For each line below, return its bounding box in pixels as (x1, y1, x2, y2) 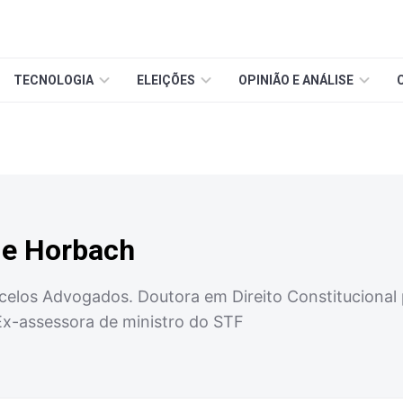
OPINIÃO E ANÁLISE (238, 73, 354, 87)
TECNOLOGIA (13, 73, 94, 87)
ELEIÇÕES (137, 73, 195, 87)
